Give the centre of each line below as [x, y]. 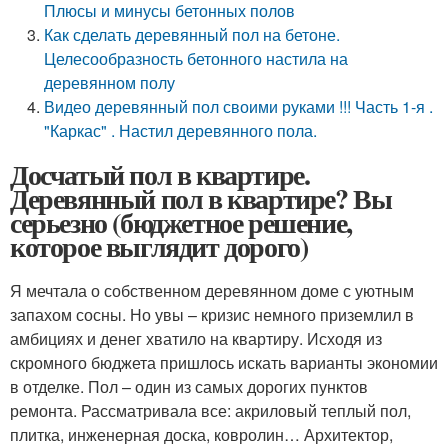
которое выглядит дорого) [159, 246]
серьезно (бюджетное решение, [181, 222]
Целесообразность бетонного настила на [196, 58]
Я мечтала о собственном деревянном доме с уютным [212, 290]
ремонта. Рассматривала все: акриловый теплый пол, [210, 410]
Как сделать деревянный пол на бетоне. [192, 34]
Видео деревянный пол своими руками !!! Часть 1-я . [239, 106]
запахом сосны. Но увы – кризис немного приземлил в [212, 314]
